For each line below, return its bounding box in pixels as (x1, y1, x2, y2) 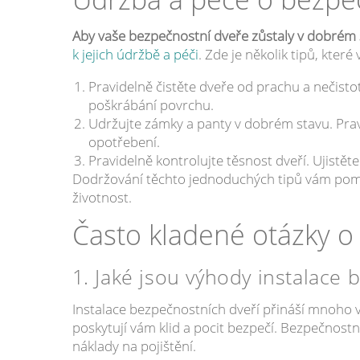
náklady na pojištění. (72, 336, 196, 355)
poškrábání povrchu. (88, 95, 214, 114)
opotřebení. (88, 132, 160, 151)
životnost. (72, 187, 132, 207)
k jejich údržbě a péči (72, 44, 198, 63)
